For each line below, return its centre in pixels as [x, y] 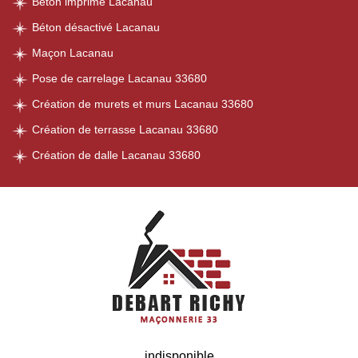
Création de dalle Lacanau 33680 [116, 155]
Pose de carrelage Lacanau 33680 [119, 78]
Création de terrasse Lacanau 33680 [125, 129]
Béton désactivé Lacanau [96, 27]
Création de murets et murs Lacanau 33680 [143, 104]
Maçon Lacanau [73, 53]
